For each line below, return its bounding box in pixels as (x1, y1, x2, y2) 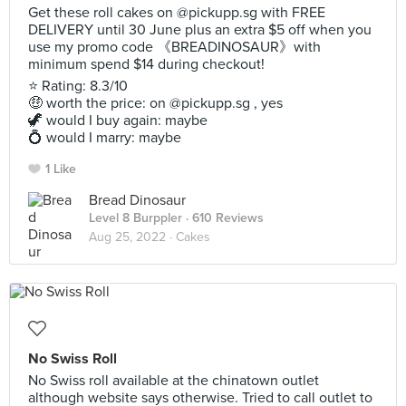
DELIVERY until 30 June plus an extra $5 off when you (28, 21, 372, 39)
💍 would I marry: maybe (28, 129, 181, 147)
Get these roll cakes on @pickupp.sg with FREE (28, 4, 325, 22)
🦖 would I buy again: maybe (28, 111, 208, 130)
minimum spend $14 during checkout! (28, 55, 265, 73)
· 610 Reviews (182, 210, 264, 226)
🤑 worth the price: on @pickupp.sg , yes (28, 94, 283, 112)
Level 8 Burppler (89, 210, 182, 226)
